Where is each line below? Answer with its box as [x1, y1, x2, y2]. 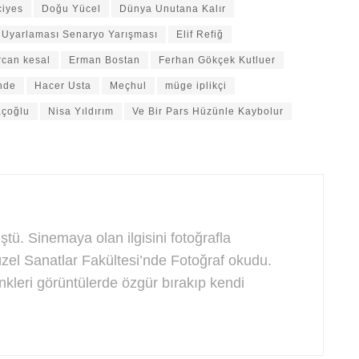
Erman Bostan [69, 54, 140, 66]
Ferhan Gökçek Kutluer [159, 54, 276, 66]
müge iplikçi [165, 79, 227, 91]
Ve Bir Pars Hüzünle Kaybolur [132, 105, 284, 117]
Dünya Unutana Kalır [119, 2, 226, 14]
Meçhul [110, 79, 147, 91]
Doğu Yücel [42, 2, 101, 14]
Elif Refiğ [176, 28, 224, 40]
